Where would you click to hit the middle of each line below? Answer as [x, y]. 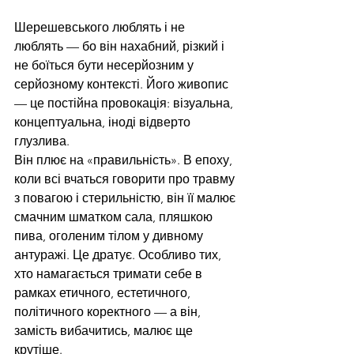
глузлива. [42, 141]
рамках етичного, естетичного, [104, 293]
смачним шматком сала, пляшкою [115, 217]
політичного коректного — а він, [109, 312]
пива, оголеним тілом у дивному [110, 236]
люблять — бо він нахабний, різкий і [121, 47]
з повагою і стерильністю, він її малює [126, 198]
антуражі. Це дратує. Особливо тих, [119, 255]
